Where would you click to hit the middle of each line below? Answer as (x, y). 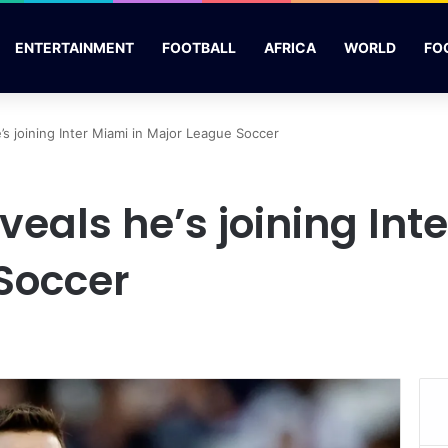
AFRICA (290, 47)
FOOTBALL (199, 47)
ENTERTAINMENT (74, 47)
